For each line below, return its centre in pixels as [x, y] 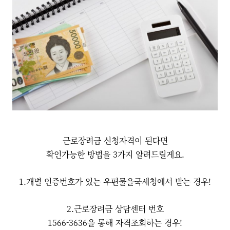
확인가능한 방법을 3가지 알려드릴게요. [115, 154]
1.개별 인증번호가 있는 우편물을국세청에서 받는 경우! [115, 181]
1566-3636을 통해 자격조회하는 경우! [115, 223]
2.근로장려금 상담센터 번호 [115, 209]
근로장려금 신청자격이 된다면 [115, 140]
